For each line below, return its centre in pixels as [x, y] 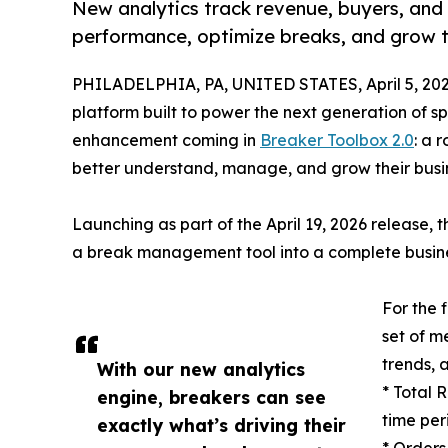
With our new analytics [201, 368]
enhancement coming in [166, 139]
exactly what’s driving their [221, 424]
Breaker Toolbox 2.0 [337, 139]
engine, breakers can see [211, 396]
